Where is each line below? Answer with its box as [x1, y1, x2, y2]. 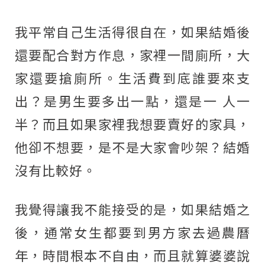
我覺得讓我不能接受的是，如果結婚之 [15, 199, 250, 218]
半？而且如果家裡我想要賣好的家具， [15, 114, 250, 133]
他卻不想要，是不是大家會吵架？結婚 [15, 137, 250, 156]
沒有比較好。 [15, 160, 96, 179]
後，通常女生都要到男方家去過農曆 [15, 222, 250, 241]
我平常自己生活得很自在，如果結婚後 [15, 22, 250, 41]
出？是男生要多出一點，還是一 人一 [15, 91, 250, 110]
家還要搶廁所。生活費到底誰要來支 [15, 68, 250, 87]
